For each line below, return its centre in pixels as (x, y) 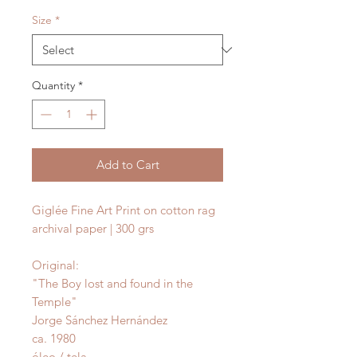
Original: (57, 265)
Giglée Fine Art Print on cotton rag (124, 210)
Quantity (53, 86)
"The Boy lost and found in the (112, 284)
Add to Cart (127, 165)
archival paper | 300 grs (93, 229)
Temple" (55, 302)
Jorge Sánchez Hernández (100, 320)
